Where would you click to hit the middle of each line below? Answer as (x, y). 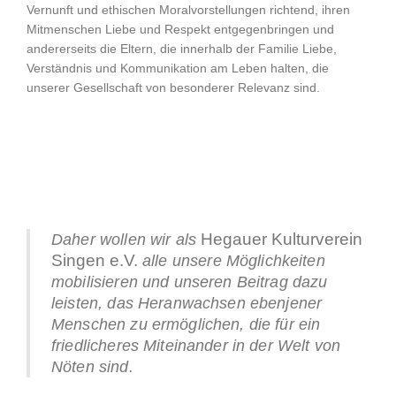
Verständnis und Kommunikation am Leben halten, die (178, 69)
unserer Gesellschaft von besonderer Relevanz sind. (173, 88)
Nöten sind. (92, 366)
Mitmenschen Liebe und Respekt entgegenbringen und (180, 30)
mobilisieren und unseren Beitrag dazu (190, 282)
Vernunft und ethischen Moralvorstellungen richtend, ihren (188, 10)
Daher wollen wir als (126, 239)
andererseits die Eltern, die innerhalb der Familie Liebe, (182, 49)
